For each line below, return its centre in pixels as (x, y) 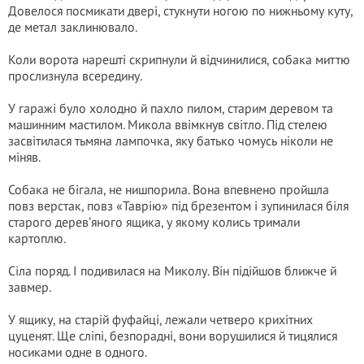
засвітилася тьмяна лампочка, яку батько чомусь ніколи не (171, 141)
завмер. (30, 287)
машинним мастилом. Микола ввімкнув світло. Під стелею (168, 124)
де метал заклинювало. (73, 27)
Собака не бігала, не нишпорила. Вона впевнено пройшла (169, 189)
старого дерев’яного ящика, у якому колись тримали (154, 222)
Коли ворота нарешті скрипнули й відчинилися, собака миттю (179, 59)
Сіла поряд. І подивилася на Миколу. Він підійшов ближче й (172, 271)
